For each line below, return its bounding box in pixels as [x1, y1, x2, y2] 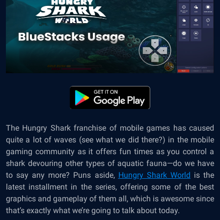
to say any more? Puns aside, [6, 170, 118, 180]
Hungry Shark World [118, 170, 191, 180]
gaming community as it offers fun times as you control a [6, 147, 214, 156]
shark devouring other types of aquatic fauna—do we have [6, 159, 214, 168]
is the [190, 170, 215, 180]
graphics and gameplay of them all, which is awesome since [6, 194, 214, 203]
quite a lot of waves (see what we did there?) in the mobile [6, 135, 214, 144]
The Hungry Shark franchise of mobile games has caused [6, 123, 214, 133]
